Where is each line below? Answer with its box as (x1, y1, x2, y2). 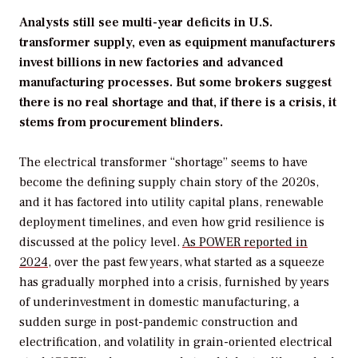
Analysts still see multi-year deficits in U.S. (19, 14, 272, 30)
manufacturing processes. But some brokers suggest (19, 74, 332, 90)
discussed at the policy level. (19, 234, 182, 251)
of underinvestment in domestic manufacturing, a (19, 294, 299, 311)
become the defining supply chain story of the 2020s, (19, 174, 319, 191)
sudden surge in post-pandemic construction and (19, 314, 298, 331)
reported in (241, 234, 308, 251)
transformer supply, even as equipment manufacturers (19, 34, 336, 50)
